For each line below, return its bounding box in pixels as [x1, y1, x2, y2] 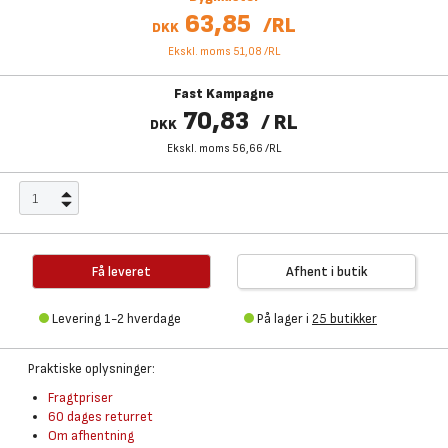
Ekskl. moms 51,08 [167, 44, 262, 59]
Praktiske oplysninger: [28, 360, 155, 377]
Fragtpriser [48, 389, 113, 406]
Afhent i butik [285, 263, 368, 280]
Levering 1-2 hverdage [52, 310, 181, 327]
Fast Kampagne [174, 85, 274, 102]
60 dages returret [48, 408, 153, 425]
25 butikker [312, 310, 377, 327]
